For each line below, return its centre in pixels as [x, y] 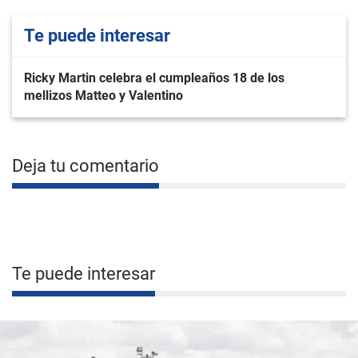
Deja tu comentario [86, 166]
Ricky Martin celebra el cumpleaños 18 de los [154, 78]
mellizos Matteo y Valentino [103, 95]
